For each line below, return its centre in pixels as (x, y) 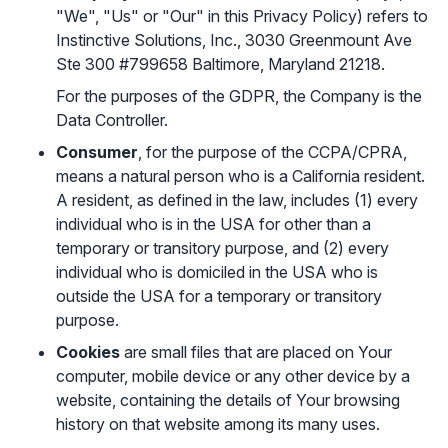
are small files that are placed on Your (256, 352)
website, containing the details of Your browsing (228, 400)
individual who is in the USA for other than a (213, 224)
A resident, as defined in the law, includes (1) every (237, 200)
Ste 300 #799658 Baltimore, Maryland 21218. (220, 64)
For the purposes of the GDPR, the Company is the (239, 96)
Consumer (97, 152)
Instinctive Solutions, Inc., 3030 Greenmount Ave (234, 40)
